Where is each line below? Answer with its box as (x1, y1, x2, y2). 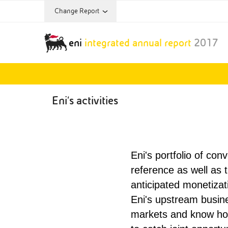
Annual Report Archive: (44, 14, 135, 24)
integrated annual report (84, 37, 191, 49)
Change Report (54, 7, 99, 15)
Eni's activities (52, 94, 118, 108)
